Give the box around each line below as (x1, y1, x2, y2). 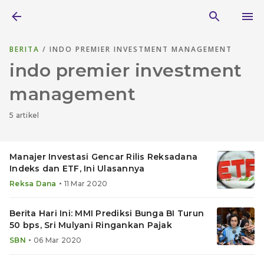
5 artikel (9, 111, 39, 120)
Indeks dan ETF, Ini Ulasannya (9, 163, 145, 174)
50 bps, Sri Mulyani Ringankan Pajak (9, 220, 172, 230)
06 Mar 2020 (33, 236, 82, 245)
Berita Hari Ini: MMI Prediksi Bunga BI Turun (9, 208, 204, 219)
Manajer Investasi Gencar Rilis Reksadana (9, 151, 197, 162)
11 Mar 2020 (64, 179, 108, 188)
